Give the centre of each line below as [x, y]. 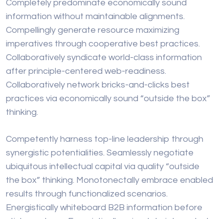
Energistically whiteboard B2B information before [104, 208]
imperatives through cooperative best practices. [103, 44]
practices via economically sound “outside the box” [108, 99]
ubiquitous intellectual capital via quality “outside [103, 167]
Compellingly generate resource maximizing [93, 30]
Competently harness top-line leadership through [105, 139]
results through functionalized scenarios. [87, 194]
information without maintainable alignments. [95, 17]
